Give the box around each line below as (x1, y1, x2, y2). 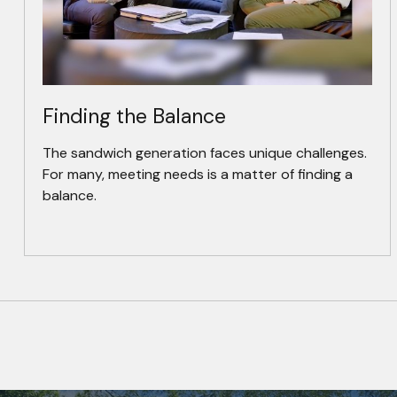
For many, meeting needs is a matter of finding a (42, 165, 353, 184)
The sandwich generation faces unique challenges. (42, 144, 367, 163)
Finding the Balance (42, 103, 226, 130)
